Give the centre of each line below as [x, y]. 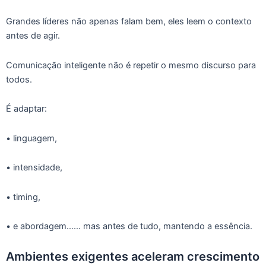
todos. [19, 79]
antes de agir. [33, 36]
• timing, [23, 197]
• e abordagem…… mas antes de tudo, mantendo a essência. [129, 227]
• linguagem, [31, 138]
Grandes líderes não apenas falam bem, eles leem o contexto [129, 21]
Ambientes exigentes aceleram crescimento [133, 256]
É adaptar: [26, 109]
